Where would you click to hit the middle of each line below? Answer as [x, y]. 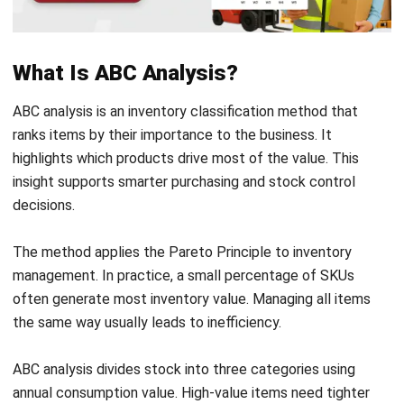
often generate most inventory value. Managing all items [192, 92]
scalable [41, 303]
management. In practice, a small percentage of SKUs [184, 69]
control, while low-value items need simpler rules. [168, 209]
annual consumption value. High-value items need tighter [191, 186]
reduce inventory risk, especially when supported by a [182, 280]
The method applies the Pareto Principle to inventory [182, 45]
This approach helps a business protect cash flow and [183, 256]
